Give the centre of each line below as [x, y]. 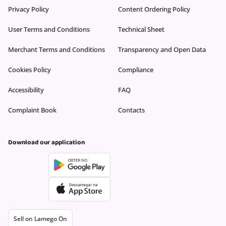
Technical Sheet [141, 29]
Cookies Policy [30, 70]
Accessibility [26, 90]
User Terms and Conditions [49, 29]
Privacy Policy [29, 9]
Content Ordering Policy [154, 9]
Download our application [46, 142]
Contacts [131, 110]
